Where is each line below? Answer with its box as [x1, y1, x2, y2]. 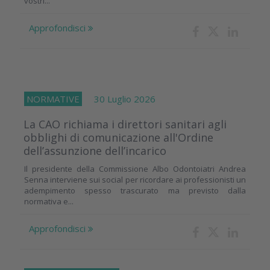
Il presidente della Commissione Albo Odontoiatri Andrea [24, 163, 246, 175]
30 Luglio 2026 [82, 93, 155, 105]
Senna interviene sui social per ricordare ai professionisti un [24, 174, 246, 186]
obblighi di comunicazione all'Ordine [24, 130, 213, 145]
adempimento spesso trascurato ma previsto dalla [24, 185, 246, 196]
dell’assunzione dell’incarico [24, 143, 166, 159]
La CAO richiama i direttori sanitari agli [24, 117, 227, 132]
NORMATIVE [27, 93, 80, 105]
